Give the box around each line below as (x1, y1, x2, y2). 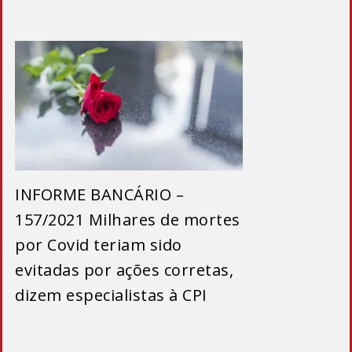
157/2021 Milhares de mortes (15, 209, 240, 231)
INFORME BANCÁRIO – (15, 184, 184, 206)
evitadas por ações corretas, (15, 259, 233, 281)
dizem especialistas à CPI (15, 284, 207, 306)
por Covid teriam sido (15, 234, 182, 256)
